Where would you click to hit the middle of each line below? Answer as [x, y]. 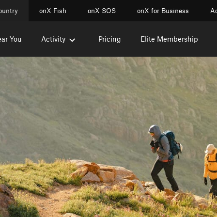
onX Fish [53, 11]
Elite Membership [169, 39]
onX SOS [102, 11]
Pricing [109, 39]
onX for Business [163, 11]
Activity [53, 39]
